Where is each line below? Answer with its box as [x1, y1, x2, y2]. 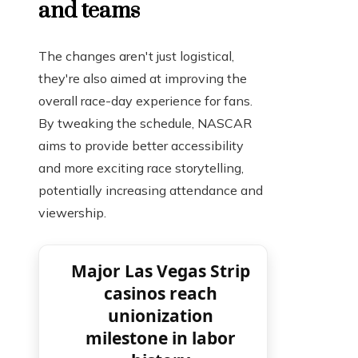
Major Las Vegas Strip [70, 259, 250, 282]
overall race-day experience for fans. [38, 92, 253, 109]
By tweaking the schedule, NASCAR [38, 114, 252, 131]
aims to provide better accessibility [38, 137, 244, 153]
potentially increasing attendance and [38, 181, 263, 198]
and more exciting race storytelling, [38, 159, 244, 176]
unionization [107, 304, 213, 327]
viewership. [38, 204, 106, 221]
